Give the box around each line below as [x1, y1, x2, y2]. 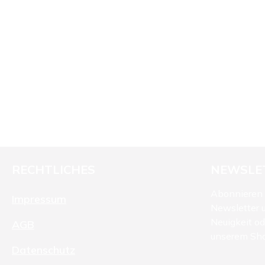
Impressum [12, 192, 66, 206]
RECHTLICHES [12, 162, 95, 177]
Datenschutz [12, 243, 75, 257]
